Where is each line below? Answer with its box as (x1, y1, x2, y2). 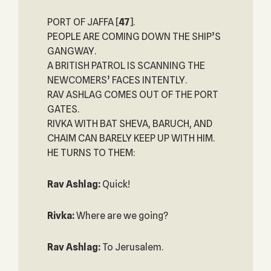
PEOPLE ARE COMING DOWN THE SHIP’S (47, 31, 221, 42)
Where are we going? (74, 210, 168, 221)
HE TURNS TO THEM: (47, 147, 135, 158)
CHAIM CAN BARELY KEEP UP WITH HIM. (47, 132, 215, 144)
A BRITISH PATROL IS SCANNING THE (47, 60, 205, 71)
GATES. (47, 103, 79, 115)
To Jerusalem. (102, 241, 163, 253)
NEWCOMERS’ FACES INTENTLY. (47, 74, 187, 86)
